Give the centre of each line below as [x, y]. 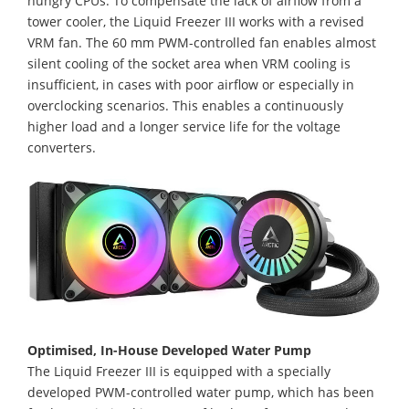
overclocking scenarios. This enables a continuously [185, 105]
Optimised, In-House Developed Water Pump [169, 351]
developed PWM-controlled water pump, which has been [201, 393]
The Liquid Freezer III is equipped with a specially [179, 372]
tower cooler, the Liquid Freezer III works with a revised [196, 21]
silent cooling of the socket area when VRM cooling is [189, 63]
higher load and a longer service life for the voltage [184, 126]
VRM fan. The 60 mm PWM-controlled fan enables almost [202, 42]
